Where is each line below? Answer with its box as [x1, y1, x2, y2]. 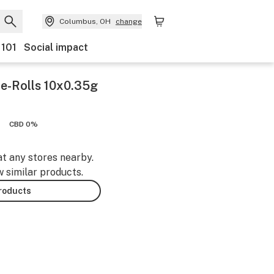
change [116, 17, 142, 26]
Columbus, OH [59, 17, 111, 26]
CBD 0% [9, 120, 38, 128]
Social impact [24, 42, 88, 53]
